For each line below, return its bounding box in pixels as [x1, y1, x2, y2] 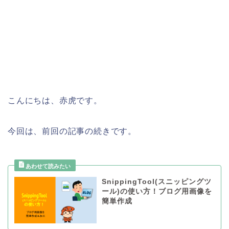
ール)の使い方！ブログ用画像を [101, 188, 212, 196]
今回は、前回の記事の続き [8, 127, 111, 136]
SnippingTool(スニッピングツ [101, 178, 212, 186]
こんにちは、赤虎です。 [8, 96, 102, 105]
